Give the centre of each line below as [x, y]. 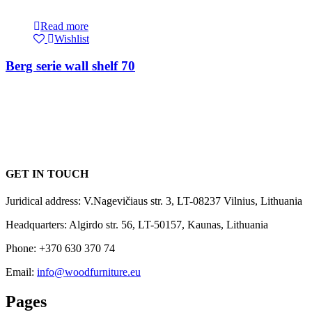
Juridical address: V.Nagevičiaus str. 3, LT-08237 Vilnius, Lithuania [154, 201]
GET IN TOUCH [47, 173]
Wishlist [72, 39]
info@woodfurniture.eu [89, 272]
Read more [64, 26]
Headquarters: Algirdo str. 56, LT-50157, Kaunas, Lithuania [137, 224]
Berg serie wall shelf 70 [70, 65]
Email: [21, 272]
